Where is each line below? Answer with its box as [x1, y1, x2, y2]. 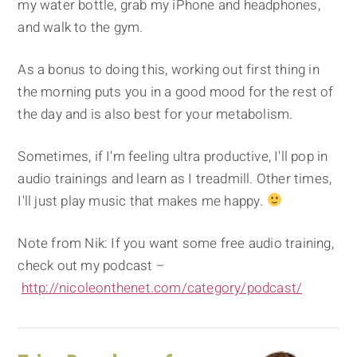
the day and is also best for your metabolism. [18, 104, 293, 124]
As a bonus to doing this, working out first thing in [18, 59, 320, 80]
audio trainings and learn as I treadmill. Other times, [18, 168, 332, 189]
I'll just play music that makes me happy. [18, 190, 267, 211]
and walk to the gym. [18, 17, 143, 37]
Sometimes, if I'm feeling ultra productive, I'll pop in [18, 146, 328, 167]
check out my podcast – [18, 255, 165, 276]
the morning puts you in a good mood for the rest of [18, 81, 334, 102]
